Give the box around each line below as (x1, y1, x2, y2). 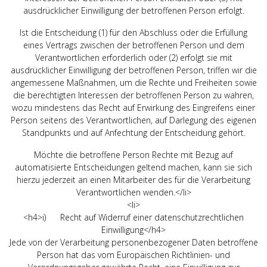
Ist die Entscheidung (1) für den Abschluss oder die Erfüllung (20, 26, 247, 38)
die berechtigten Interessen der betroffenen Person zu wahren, (13, 89, 254, 101)
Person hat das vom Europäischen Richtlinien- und (37, 249, 230, 260)
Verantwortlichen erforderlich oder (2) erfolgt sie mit (35, 51, 232, 63)
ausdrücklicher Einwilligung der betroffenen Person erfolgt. (23, 4, 244, 16)
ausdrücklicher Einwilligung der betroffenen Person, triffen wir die (10, 64, 257, 76)
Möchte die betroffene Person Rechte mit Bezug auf (34, 148, 233, 160)
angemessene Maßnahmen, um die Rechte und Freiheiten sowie (10, 76, 257, 88)
